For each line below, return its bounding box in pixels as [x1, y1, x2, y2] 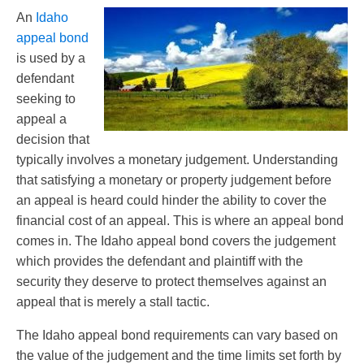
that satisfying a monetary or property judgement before [16, 173, 331, 188]
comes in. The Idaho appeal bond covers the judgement [16, 234, 336, 249]
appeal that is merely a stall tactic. [16, 295, 210, 310]
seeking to [16, 92, 76, 106]
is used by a [16, 51, 85, 66]
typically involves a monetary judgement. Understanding [16, 153, 338, 167]
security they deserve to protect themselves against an [16, 275, 327, 289]
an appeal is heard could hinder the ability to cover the [16, 193, 327, 208]
